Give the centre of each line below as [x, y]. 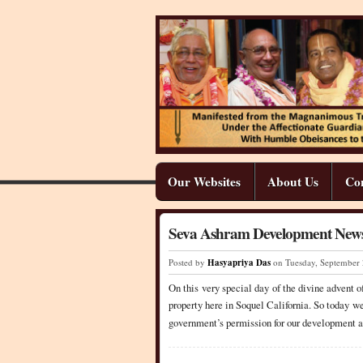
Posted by [188, 262]
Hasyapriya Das [239, 262]
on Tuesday [294, 262]
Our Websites [205, 182]
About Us [293, 182]
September [340, 262]
